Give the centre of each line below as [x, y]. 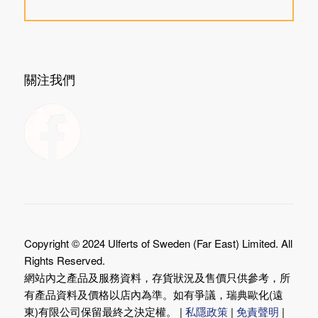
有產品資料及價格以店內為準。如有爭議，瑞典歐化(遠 [153, 294]
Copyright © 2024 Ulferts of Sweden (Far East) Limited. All [158, 243]
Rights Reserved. [64, 260]
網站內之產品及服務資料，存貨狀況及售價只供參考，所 [157, 277]
